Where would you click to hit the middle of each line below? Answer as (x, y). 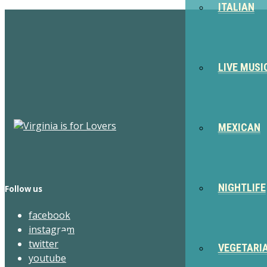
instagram (52, 230)
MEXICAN (239, 127)
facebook (49, 215)
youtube (47, 258)
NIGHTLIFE (242, 187)
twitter (44, 244)
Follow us (24, 189)
